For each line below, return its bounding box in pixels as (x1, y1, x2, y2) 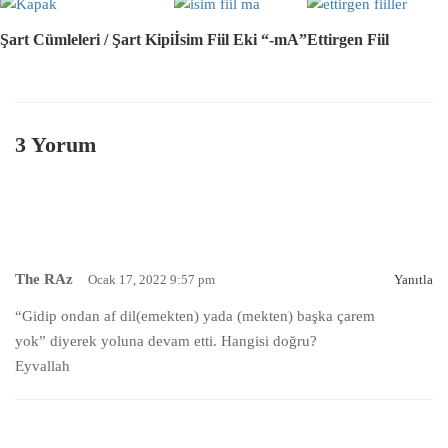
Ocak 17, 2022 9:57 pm (88, 272, 215, 288)
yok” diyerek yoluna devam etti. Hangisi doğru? (15, 333, 317, 350)
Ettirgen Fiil (307, 31, 389, 49)
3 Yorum (15, 132, 96, 158)
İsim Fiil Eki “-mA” (174, 31, 307, 49)
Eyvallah (15, 358, 70, 375)
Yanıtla (394, 272, 433, 288)
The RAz (15, 271, 73, 288)
